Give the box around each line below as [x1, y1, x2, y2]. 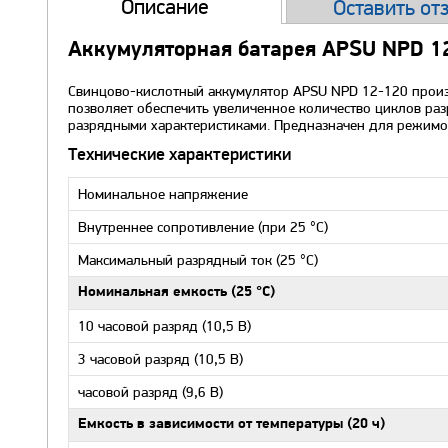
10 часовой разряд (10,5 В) [78, 317, 251, 335]
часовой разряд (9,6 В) [78, 383, 223, 401]
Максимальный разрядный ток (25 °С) [78, 251, 318, 269]
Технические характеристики [68, 146, 291, 165]
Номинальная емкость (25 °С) [78, 285, 275, 300]
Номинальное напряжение [78, 185, 248, 203]
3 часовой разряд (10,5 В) [78, 350, 243, 368]
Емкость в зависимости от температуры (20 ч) [78, 417, 385, 432]
